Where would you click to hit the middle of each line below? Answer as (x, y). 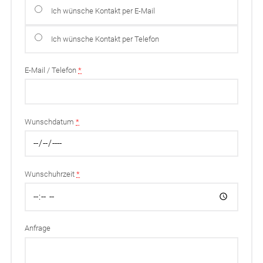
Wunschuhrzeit (51, 174)
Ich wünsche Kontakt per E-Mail (103, 11)
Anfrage (38, 228)
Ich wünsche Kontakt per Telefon (105, 39)
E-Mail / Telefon (52, 70)
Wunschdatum (50, 122)
